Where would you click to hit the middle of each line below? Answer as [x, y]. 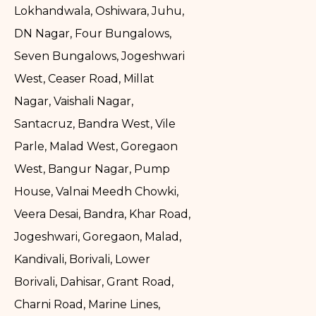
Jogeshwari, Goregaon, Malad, [98, 237]
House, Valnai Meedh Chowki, [96, 192]
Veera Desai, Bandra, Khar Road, [102, 214]
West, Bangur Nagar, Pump [92, 169]
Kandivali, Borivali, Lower [82, 260]
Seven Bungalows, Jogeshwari [99, 56]
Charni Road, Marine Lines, [87, 305]
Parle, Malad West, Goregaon [96, 147]
